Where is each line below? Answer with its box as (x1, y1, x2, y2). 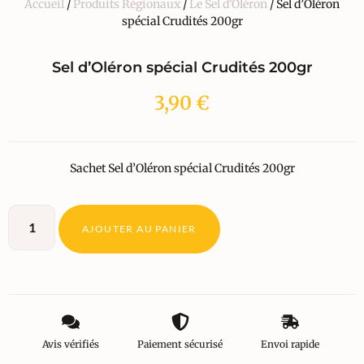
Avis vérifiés (42, 337, 100, 350)
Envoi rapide (260, 337, 319, 350)
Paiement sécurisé (137, 337, 223, 350)
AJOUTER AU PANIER (82, 222, 197, 235)
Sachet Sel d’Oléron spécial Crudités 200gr (69, 160, 295, 175)
